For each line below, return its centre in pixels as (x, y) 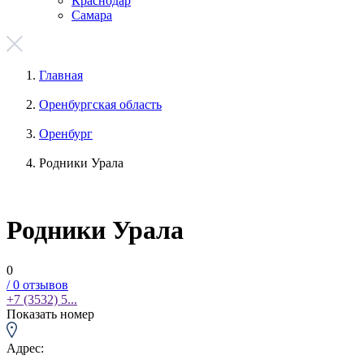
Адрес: (25, 348)
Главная (61, 75)
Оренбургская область (100, 104)
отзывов (44, 284)
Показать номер (50, 314)
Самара (92, 15)
